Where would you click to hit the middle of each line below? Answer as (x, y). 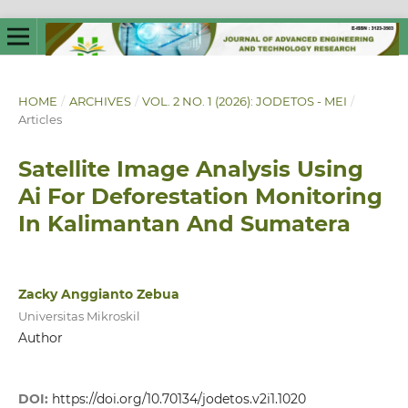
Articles (40, 119)
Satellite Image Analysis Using (190, 168)
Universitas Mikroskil (79, 316)
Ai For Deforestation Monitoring (200, 196)
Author (40, 337)
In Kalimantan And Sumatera (184, 223)
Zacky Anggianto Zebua (98, 294)
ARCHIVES (100, 101)
